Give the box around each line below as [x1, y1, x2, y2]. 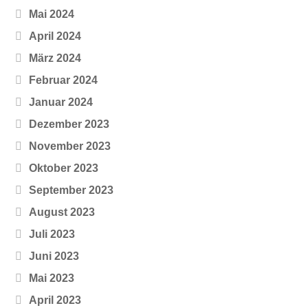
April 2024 [29, 30, 82, 43]
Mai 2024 [29, 8, 75, 21]
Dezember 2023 [29, 118, 110, 131]
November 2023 [29, 140, 111, 153]
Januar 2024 [29, 96, 93, 109]
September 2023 [29, 184, 114, 197]
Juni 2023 [29, 250, 80, 263]
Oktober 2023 [29, 162, 99, 175]
